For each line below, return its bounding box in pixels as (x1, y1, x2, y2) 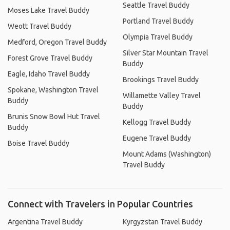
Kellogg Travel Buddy (123, 118, 191, 126)
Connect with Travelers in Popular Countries (8, 199, 193, 209)
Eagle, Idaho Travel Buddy (8, 70, 90, 78)
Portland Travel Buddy (123, 17, 194, 25)
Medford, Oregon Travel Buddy (8, 38, 107, 46)
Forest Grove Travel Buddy (8, 54, 92, 62)
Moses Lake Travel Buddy (8, 6, 89, 14)
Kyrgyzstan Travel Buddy (123, 218, 202, 226)
